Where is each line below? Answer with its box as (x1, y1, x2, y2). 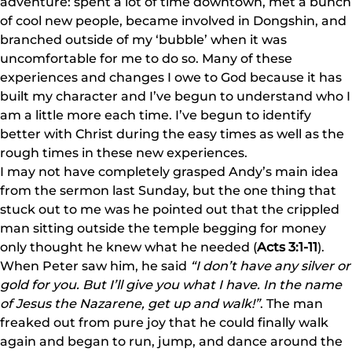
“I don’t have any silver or (190, 258, 350, 274)
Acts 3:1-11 (257, 239, 317, 255)
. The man (260, 295, 323, 312)
